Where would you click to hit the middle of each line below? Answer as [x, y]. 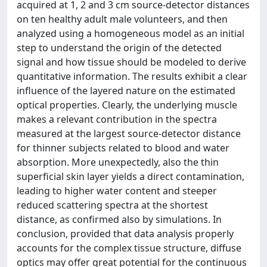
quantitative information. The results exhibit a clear [132, 76]
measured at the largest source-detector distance [129, 133]
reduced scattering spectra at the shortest [112, 205]
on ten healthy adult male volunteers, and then [122, 19]
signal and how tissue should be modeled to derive [131, 62]
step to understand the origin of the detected [119, 48]
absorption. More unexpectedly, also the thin [118, 162]
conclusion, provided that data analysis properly [125, 234]
